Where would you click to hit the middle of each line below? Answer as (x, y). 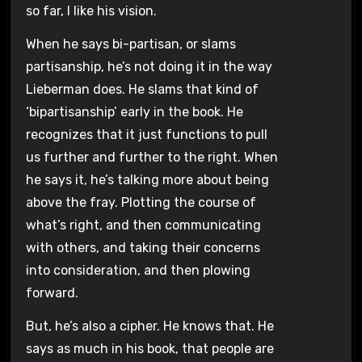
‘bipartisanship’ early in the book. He (134, 112)
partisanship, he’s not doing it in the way (149, 67)
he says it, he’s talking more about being (147, 180)
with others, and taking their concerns (143, 248)
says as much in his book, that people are (149, 349)
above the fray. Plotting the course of (141, 203)
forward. (52, 293)
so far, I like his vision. (91, 11)
